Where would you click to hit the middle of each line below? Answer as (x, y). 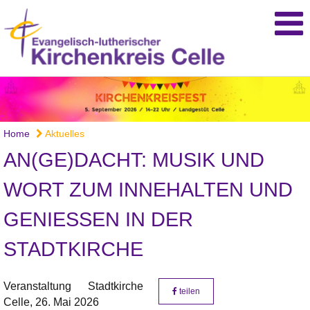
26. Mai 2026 (67, 302)
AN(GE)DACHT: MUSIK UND (134, 160)
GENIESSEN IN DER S (98, 220)
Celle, (19, 302)
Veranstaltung (37, 286)
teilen (189, 292)
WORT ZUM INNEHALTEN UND (148, 190)
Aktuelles (64, 134)
